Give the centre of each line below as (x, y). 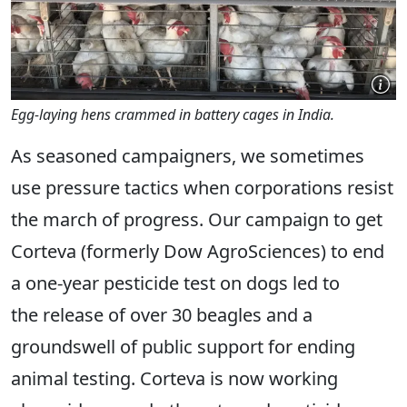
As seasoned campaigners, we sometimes (188, 156)
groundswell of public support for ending (183, 347)
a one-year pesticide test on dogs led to (175, 283)
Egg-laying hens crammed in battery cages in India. (173, 115)
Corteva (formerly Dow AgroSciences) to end (198, 252)
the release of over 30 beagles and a (162, 315)
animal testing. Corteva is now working (174, 379)
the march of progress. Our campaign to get (197, 220)
